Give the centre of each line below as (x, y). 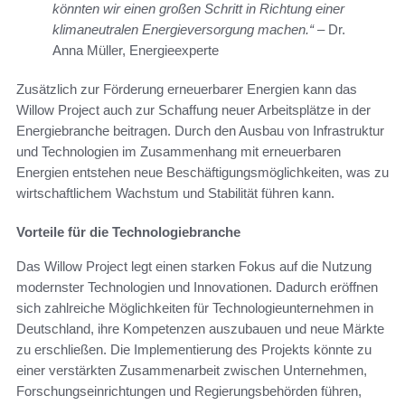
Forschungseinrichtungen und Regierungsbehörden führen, (189, 391)
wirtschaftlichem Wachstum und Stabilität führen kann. (175, 193)
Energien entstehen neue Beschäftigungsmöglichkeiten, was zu (202, 173)
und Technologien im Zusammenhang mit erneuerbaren (179, 152)
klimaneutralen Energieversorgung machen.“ (183, 30)
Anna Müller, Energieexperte (136, 51)
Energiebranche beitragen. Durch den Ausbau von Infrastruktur (200, 131)
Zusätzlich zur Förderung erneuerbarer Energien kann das (187, 89)
